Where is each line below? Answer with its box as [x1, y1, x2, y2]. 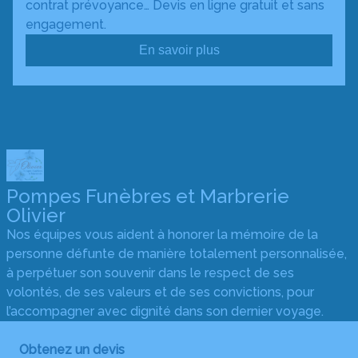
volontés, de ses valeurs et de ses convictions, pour [6, 284, 314, 300]
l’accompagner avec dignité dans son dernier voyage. [6, 304, 324, 319]
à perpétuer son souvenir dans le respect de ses [6, 265, 294, 280]
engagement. [26, 17, 106, 32]
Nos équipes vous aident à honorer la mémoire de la [6, 227, 318, 242]
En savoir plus [138, 43, 220, 57]
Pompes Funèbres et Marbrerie [6, 185, 289, 208]
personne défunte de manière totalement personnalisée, [6, 246, 347, 261]
